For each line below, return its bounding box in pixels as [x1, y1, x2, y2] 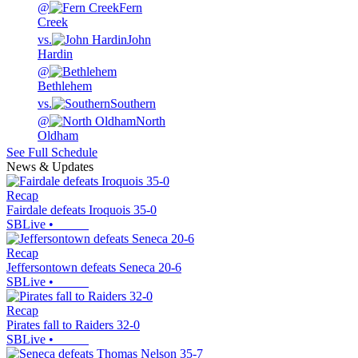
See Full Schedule [6, 145, 97, 160]
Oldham [38, 129, 78, 143]
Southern [110, 97, 156, 111]
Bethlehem [38, 79, 92, 93]
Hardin [38, 47, 73, 62]
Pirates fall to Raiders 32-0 [6, 318, 140, 332]
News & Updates [6, 160, 93, 174]
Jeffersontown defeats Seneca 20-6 [6, 261, 181, 275]
